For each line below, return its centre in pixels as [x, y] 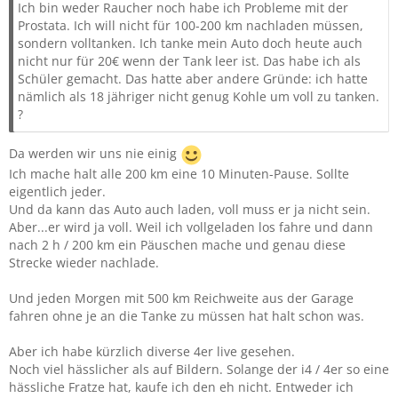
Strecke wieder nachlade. [84, 263]
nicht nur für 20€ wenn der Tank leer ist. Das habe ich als [189, 61]
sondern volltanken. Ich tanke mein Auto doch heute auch [190, 43]
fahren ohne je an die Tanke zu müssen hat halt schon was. [187, 316]
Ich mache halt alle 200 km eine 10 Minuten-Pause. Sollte [179, 174]
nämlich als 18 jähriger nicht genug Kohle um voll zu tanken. [199, 96]
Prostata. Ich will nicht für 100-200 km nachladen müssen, [191, 25]
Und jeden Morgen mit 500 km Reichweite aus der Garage [181, 298]
